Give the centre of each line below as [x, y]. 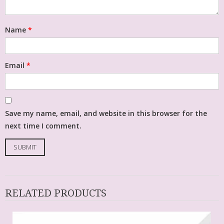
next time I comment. [43, 126]
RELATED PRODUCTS [56, 193]
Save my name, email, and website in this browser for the [106, 113]
